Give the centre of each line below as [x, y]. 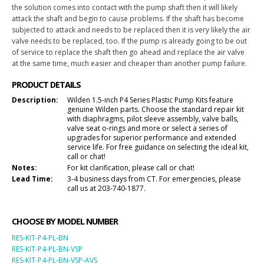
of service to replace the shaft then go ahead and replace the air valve [128, 52]
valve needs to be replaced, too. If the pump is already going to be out [129, 41]
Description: [35, 100]
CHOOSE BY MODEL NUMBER [65, 221]
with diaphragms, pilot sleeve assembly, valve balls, [153, 119]
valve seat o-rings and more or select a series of [147, 128]
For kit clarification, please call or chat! [131, 168]
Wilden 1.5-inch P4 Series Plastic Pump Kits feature [150, 100]
